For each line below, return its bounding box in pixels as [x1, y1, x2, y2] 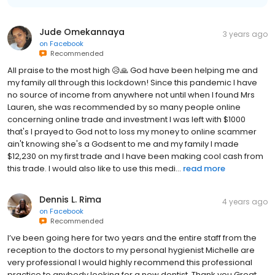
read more [183, 162, 225, 174]
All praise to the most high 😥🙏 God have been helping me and [7, 64, 258, 76]
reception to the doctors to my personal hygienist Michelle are [7, 244, 255, 256]
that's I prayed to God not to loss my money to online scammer [7, 125, 257, 137]
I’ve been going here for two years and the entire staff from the [7, 231, 257, 244]
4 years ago [222, 196, 268, 207]
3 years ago [223, 28, 268, 39]
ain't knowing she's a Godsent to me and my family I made [7, 137, 239, 150]
